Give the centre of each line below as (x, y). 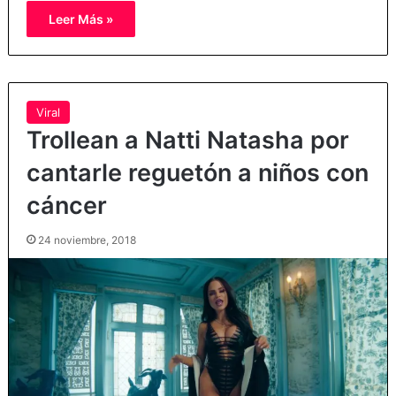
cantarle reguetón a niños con (197, 173)
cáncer (66, 206)
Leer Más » (80, 19)
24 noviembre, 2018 (87, 240)
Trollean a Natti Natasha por (187, 141)
